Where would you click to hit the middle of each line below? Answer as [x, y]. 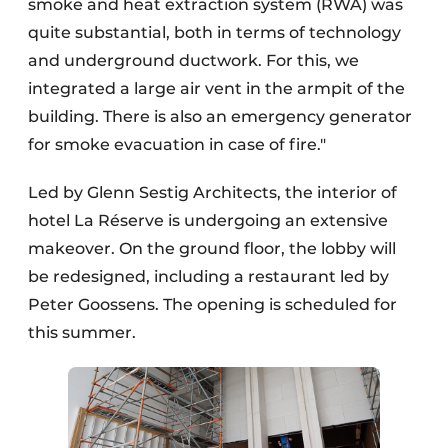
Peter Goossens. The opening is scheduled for [212, 305]
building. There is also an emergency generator [220, 117]
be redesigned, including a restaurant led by [208, 277]
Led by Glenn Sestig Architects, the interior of [212, 193]
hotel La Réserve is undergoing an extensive [208, 221]
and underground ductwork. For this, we [193, 61]
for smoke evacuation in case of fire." [177, 145]
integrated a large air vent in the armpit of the [216, 89]
